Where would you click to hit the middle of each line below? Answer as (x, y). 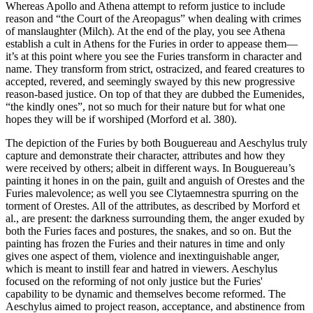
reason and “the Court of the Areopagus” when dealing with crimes (153, 18)
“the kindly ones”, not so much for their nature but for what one (145, 106)
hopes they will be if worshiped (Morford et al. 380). (121, 119)
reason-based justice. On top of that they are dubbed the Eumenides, (155, 94)
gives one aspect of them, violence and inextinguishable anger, (143, 256)
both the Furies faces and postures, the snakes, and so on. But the (148, 231)
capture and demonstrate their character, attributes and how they (145, 155)
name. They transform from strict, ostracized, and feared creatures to (155, 68)
